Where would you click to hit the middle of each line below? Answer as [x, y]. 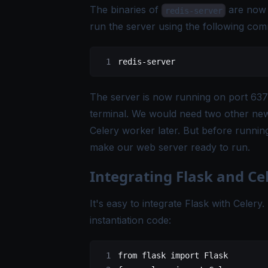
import [182, 256]
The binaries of [126, 10]
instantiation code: [130, 220]
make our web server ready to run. [170, 147]
